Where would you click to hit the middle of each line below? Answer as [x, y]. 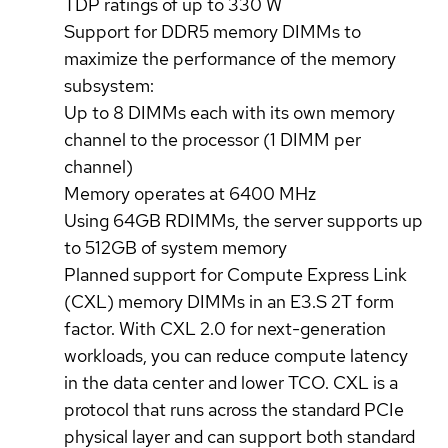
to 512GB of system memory [175, 247]
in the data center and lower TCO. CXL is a [231, 382]
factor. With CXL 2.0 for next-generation [225, 328]
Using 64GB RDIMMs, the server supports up [243, 220]
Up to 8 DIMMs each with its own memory [229, 112]
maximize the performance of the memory [230, 58]
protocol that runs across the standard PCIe [234, 409]
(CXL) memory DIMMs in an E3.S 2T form [229, 301]
